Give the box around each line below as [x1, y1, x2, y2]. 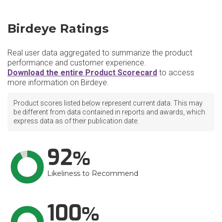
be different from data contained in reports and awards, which [13, 108, 205, 116]
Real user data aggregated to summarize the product [7, 48, 192, 57]
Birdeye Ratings [7, 21, 109, 36]
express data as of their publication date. [13, 117, 139, 125]
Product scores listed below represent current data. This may [13, 99, 203, 107]
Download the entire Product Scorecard [7, 68, 157, 77]
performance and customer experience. [7, 58, 146, 67]
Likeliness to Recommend [47, 169, 138, 178]
